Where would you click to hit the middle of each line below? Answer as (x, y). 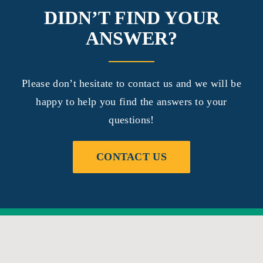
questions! (131, 120)
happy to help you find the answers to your (131, 102)
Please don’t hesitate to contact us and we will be (131, 83)
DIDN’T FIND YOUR (131, 18)
